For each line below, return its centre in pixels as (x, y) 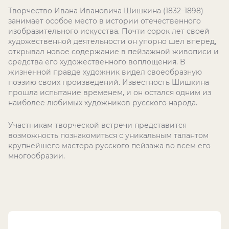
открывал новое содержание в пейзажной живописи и (113, 52)
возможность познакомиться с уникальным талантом (108, 135)
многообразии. (37, 156)
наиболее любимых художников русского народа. (103, 103)
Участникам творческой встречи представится (97, 125)
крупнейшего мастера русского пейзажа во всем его (109, 146)
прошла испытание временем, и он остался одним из (110, 93)
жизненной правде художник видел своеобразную (105, 72)
